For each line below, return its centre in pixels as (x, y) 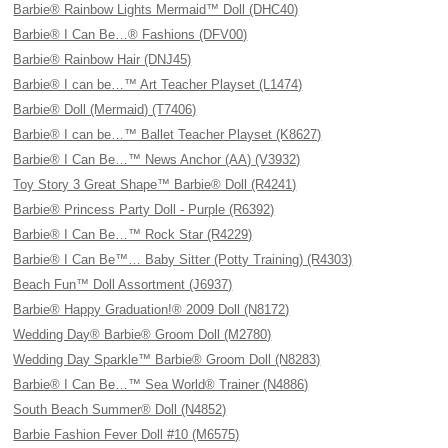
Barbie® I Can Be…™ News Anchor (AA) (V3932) (157, 159)
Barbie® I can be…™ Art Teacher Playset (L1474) (158, 84)
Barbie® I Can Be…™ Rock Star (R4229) (133, 234)
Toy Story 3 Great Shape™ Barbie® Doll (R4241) (155, 184)
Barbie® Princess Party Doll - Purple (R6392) (144, 209)
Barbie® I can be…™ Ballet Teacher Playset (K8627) (167, 134)
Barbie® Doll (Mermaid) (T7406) (105, 109)
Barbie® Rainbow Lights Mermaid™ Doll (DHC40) (156, 9)
